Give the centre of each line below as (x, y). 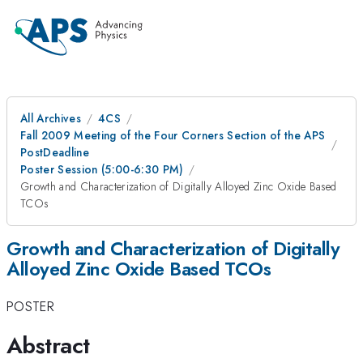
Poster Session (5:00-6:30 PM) (102, 169)
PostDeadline (55, 152)
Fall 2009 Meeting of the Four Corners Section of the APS (173, 135)
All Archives (51, 118)
